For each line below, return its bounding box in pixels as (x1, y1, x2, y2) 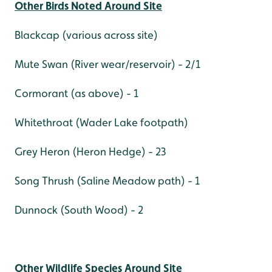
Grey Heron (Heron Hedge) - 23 (15, 144, 166, 158)
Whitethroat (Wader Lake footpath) (15, 115, 188, 129)
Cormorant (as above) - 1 (15, 86, 138, 100)
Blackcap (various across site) (15, 28, 158, 41)
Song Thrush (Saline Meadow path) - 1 (15, 174, 200, 187)
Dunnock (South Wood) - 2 (15, 203, 143, 216)
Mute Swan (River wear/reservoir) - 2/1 (15, 57, 200, 70)
